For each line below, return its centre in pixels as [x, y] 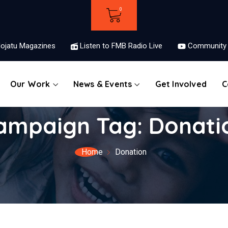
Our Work [30, 84]
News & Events [103, 84]
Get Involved [181, 84]
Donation [131, 152]
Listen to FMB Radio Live [120, 46]
